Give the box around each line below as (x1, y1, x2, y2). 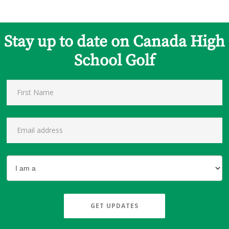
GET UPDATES (90, 201, 139, 210)
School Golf (74, 51, 155, 71)
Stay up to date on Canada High (4, 32, 225, 52)
